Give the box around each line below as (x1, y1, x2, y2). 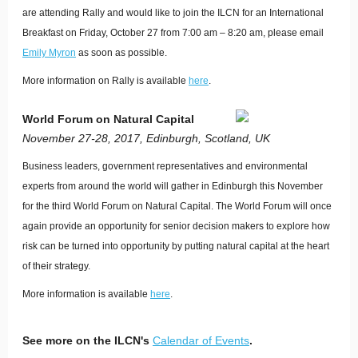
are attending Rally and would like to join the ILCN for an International (22, 7, 324, 18)
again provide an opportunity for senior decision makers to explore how (22, 221, 330, 232)
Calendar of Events (153, 334, 249, 347)
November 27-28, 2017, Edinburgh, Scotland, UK (22, 132, 270, 145)
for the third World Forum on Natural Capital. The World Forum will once (22, 201, 332, 212)
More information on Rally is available (22, 75, 189, 86)
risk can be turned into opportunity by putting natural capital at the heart (22, 241, 329, 252)
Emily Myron (22, 47, 76, 58)
